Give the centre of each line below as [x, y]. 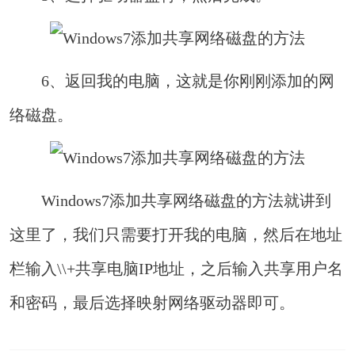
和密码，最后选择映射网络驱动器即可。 [153, 302]
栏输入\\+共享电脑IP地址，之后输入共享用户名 [177, 268]
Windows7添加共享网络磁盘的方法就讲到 [171, 200]
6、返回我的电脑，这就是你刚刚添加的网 [172, 80]
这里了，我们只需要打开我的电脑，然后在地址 [176, 234]
